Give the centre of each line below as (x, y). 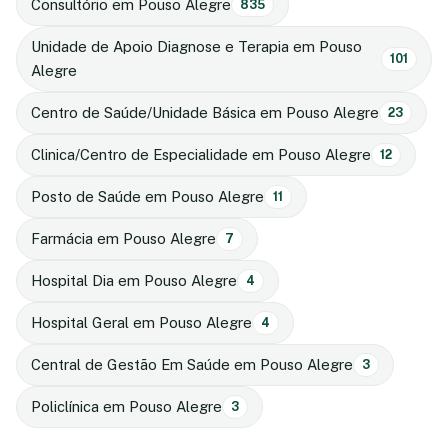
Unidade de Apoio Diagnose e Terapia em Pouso (196, 46)
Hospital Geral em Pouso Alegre (141, 322)
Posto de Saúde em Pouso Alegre (147, 196)
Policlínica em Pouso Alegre (126, 406)
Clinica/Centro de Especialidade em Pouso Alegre (201, 154)
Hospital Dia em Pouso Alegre (134, 280)
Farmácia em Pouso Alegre (123, 238)
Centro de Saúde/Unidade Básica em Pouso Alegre (205, 112)
